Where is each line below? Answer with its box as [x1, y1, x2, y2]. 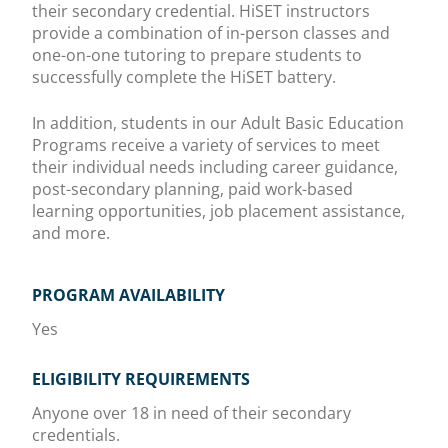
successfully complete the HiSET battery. [32, 66, 336, 89]
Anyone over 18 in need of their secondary [32, 402, 351, 425]
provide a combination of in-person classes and [32, 22, 390, 45]
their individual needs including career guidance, [32, 156, 398, 179]
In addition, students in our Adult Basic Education [32, 112, 404, 135]
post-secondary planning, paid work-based [32, 178, 353, 201]
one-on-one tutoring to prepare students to [32, 44, 362, 67]
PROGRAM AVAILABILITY [32, 284, 225, 307]
